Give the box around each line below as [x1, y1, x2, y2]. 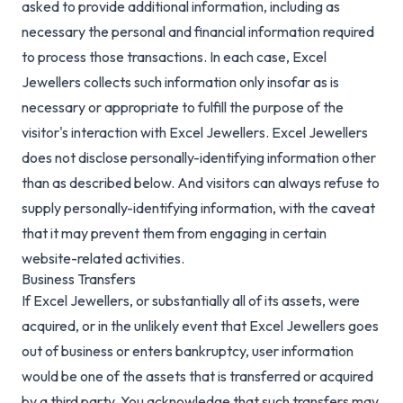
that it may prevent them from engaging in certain [22, 224, 327, 243]
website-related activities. [22, 249, 184, 268]
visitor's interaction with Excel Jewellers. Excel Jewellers [22, 123, 368, 142]
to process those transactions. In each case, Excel [22, 48, 327, 67]
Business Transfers [22, 270, 136, 289]
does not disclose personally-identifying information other [22, 148, 376, 167]
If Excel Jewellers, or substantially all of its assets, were [22, 291, 360, 310]
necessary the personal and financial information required [22, 22, 374, 41]
